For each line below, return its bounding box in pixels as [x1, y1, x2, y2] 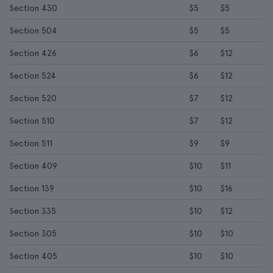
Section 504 [10, 26, 57, 35]
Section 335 [10, 206, 56, 216]
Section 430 [10, 3, 57, 13]
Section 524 [10, 71, 56, 80]
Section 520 [10, 93, 57, 103]
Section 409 [10, 161, 57, 171]
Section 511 [10, 138, 52, 148]
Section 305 [10, 229, 57, 238]
